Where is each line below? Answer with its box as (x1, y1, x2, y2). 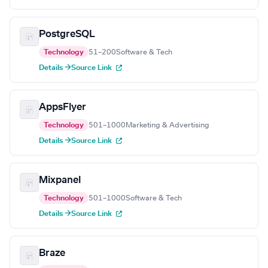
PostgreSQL (39, 29, 95, 39)
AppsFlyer (39, 102, 86, 112)
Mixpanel (39, 175, 81, 185)
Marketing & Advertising (126, 121, 209, 129)
